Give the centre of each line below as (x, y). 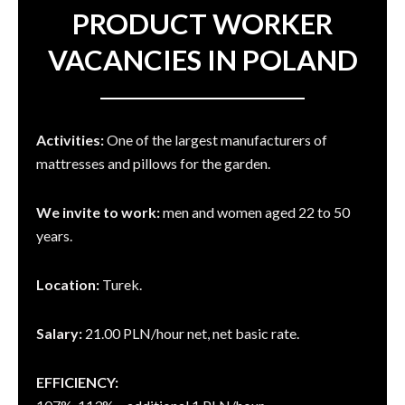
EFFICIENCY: (77, 382)
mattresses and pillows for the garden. (153, 164)
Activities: (70, 140)
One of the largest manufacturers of (216, 140)
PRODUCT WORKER (202, 24)
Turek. (121, 285)
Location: (68, 285)
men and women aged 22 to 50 (255, 212)
